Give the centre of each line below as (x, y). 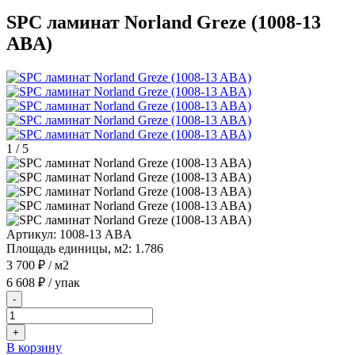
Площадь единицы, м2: (69, 248)
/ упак (63, 282)
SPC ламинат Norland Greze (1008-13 (164, 22)
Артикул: (31, 234)
